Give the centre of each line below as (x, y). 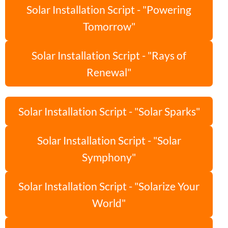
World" (109, 203)
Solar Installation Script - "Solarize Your (109, 186)
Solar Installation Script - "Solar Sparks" (109, 111)
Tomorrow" (109, 26)
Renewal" (109, 72)
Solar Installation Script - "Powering (109, 10)
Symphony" (109, 157)
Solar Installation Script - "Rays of (109, 55)
